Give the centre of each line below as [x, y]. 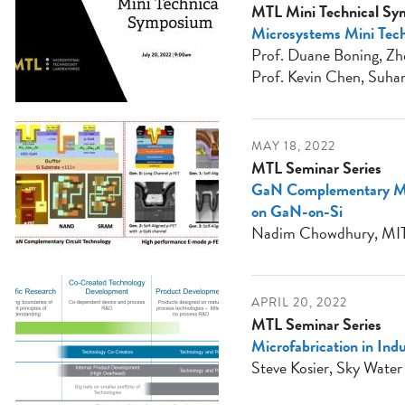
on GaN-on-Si [297, 212]
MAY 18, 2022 [293, 146]
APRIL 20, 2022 [299, 303]
